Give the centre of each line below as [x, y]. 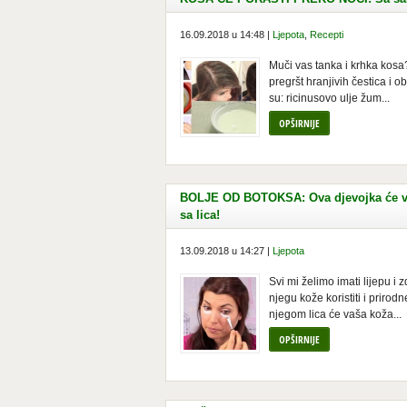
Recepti [327, 35]
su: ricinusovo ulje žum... [329, 98]
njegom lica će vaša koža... [335, 314]
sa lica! [200, 215]
